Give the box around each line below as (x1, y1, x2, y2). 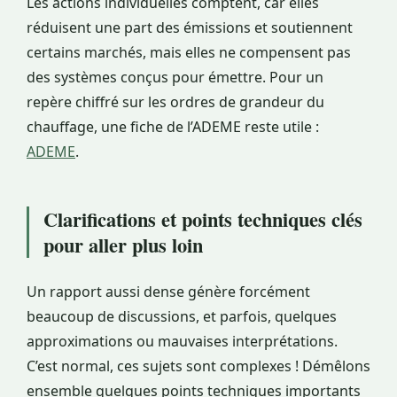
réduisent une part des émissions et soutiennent (27, 18, 353, 38)
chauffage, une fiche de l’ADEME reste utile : (27, 117, 319, 137)
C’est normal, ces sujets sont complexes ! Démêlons (27, 356, 370, 377)
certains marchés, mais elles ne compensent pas (27, 43, 351, 63)
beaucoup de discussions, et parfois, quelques (27, 307, 337, 327)
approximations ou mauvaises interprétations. (27, 331, 338, 352)
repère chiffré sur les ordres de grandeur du (27, 92, 324, 113)
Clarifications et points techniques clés (43, 205, 362, 235)
